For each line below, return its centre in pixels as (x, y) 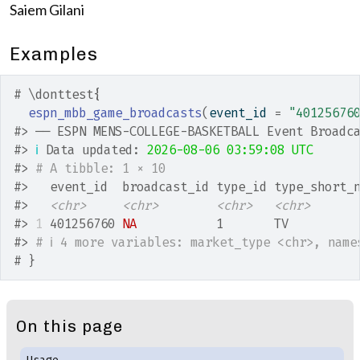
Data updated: (93, 150)
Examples (54, 54)
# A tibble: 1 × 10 (100, 168)
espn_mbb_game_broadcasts (115, 113)
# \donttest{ (57, 94)
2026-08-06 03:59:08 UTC (230, 150)
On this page (70, 326)
